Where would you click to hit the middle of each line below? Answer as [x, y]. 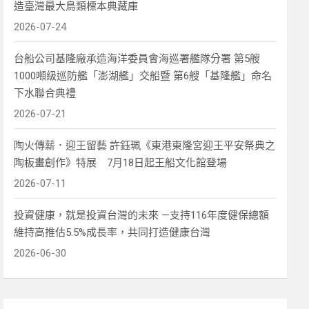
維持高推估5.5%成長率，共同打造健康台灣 [112, 233]
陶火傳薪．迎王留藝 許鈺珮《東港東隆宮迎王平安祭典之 [145, 146]
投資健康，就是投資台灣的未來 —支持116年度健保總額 [142, 216]
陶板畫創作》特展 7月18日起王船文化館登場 [121, 163]
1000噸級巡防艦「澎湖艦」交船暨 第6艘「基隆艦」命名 [143, 76]
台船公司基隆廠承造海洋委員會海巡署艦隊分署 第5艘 [137, 59]
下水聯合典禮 [45, 93]
